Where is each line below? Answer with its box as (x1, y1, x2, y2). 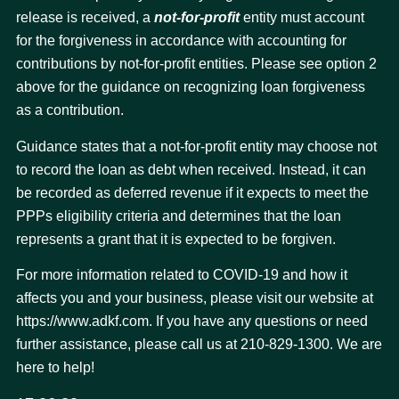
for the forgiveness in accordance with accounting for (16, 33, 346, 49)
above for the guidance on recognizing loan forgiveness (16, 79, 365, 95)
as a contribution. (16, 102, 124, 118)
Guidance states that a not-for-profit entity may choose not (16, 138, 377, 154)
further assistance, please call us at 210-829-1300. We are (16, 336, 382, 352)
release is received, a (16, 10, 154, 26)
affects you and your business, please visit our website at (16, 289, 373, 305)
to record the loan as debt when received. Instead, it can (16, 161, 366, 177)
